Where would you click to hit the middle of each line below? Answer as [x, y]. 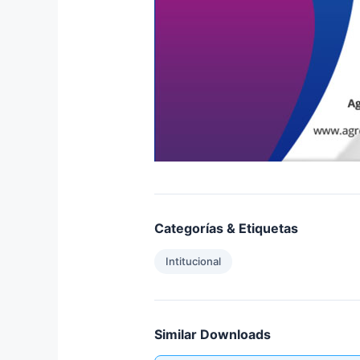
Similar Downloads [213, 335]
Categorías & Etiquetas [226, 229]
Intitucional [193, 262]
